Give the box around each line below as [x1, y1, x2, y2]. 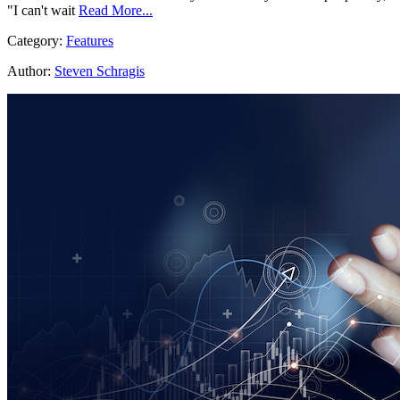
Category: [7, 33, 66, 49]
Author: [7, 63, 51, 79]
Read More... [79, 3, 153, 19]
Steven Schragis [54, 63, 145, 79]
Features [66, 33, 113, 49]
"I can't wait [7, 3, 75, 19]
